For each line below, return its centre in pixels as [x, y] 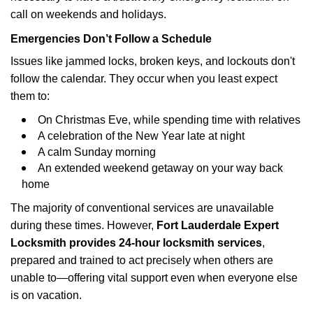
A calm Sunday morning [97, 152]
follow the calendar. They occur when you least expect [144, 79]
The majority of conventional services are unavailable [142, 208]
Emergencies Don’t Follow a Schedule [111, 39]
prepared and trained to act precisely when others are [142, 260]
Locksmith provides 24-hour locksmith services [136, 243]
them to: [30, 96]
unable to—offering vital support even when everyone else [154, 278]
